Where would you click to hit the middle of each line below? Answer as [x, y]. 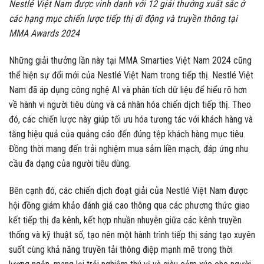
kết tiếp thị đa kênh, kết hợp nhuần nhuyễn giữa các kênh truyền [125, 220]
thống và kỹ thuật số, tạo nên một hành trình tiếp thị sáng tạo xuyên [132, 235]
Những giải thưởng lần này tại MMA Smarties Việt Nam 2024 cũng [130, 61]
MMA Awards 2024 [44, 34]
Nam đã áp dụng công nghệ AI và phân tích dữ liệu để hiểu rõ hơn [128, 90]
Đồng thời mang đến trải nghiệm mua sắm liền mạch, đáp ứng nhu [128, 149]
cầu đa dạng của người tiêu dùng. [70, 164]
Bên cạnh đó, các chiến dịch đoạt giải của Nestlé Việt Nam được [128, 190]
